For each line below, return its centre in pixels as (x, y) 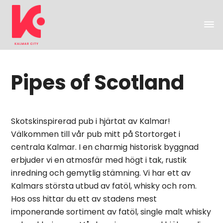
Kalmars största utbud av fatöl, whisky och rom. (104, 186)
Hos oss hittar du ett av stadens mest (84, 199)
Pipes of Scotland (98, 82)
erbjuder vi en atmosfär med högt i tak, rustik (99, 160)
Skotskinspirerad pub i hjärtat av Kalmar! (91, 121)
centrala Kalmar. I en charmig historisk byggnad (105, 147)
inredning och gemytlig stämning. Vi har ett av (101, 173)
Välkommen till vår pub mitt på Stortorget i (96, 134)
